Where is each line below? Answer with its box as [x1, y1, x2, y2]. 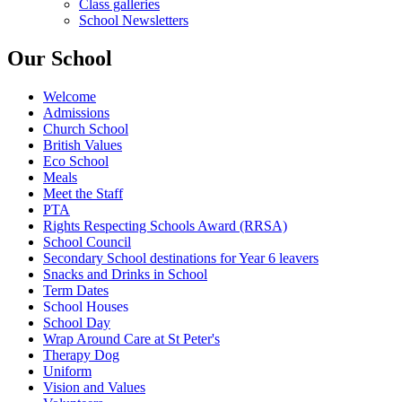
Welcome [43, 88, 96, 104]
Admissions [43, 104, 109, 120]
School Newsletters [79, 12, 188, 28]
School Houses [43, 298, 128, 314]
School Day [43, 314, 110, 330]
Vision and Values [43, 379, 145, 395]
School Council [43, 233, 131, 249]
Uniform [43, 363, 92, 379]
